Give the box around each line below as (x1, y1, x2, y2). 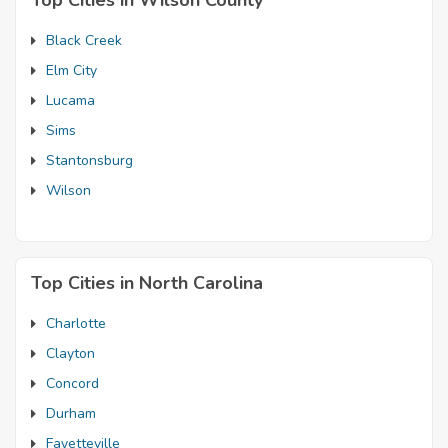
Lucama (46, 91, 95, 110)
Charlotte (46, 314, 106, 333)
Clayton (46, 344, 95, 363)
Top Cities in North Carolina (31, 271, 263, 295)
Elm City (46, 61, 97, 80)
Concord (46, 374, 99, 393)
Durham (46, 404, 96, 423)
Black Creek (46, 31, 122, 50)
